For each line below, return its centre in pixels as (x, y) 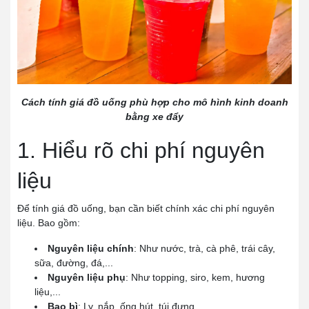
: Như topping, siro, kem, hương (195, 277)
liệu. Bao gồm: (49, 222)
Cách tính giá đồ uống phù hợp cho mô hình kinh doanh (154, 102)
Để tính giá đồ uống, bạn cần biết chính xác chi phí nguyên (146, 208)
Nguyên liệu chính (91, 248)
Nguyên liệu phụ (87, 277)
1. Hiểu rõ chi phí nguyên (141, 150)
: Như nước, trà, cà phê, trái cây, (205, 248)
